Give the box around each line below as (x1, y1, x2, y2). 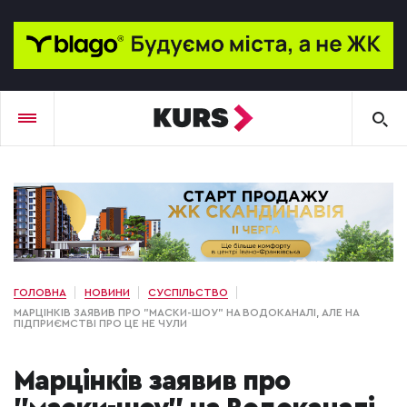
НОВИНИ (84, 287, 130, 299)
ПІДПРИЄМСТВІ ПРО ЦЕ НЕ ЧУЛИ (14, 318, 187, 330)
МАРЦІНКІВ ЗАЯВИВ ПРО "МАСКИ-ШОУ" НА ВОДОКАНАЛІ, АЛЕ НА (14, 307, 359, 319)
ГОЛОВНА (14, 287, 66, 299)
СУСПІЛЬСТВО (148, 287, 228, 299)
